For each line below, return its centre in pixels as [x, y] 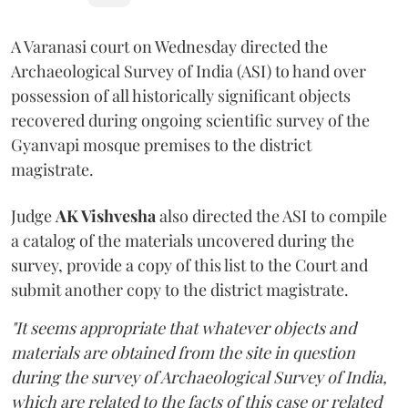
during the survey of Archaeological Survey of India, [199, 377]
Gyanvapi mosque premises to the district [161, 144]
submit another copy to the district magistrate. [180, 289]
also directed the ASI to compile [271, 215]
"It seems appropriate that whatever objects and [184, 327]
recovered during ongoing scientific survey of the [190, 120]
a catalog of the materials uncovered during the [183, 240]
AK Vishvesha [106, 215]
